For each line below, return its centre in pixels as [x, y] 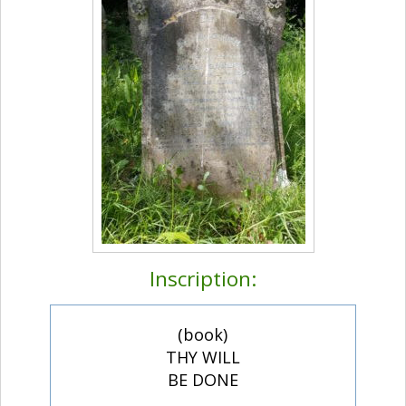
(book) [203, 335]
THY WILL [203, 358]
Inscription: [203, 279]
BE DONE [203, 380]
